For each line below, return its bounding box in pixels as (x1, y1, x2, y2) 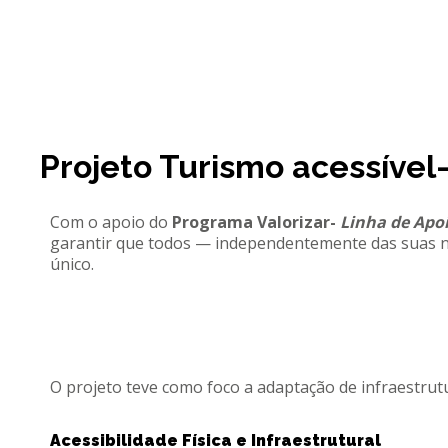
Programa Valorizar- (172, 211, 336, 233)
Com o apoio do (50, 211, 172, 233)
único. (50, 253, 94, 275)
